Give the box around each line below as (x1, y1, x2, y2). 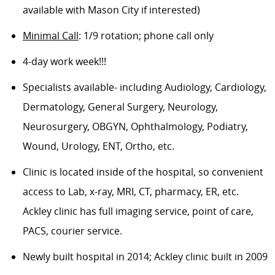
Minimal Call (22, 29, 79, 43)
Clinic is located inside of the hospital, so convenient (22, 165, 263, 179)
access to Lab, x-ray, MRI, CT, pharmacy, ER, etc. (22, 185, 241, 199)
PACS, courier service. (22, 224, 122, 238)
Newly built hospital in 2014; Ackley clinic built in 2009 (22, 250, 268, 264)
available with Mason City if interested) (22, 3, 200, 17)
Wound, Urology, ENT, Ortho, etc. (22, 139, 174, 153)
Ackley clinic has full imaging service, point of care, (22, 204, 254, 219)
